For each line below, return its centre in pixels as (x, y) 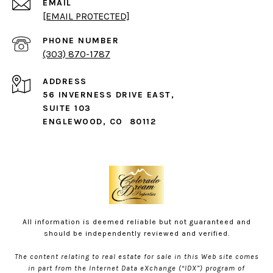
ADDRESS (65, 82)
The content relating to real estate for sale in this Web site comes (136, 257)
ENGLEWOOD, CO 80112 (99, 122)
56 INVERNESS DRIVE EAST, (108, 95)
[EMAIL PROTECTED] (86, 16)
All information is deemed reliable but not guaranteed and (136, 222)
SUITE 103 (67, 108)
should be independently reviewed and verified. (136, 234)
